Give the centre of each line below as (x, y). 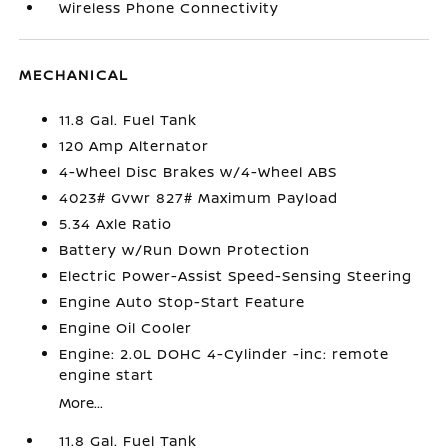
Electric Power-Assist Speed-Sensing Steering (236, 275)
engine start (107, 374)
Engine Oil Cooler (126, 327)
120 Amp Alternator (134, 145)
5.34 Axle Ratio (116, 223)
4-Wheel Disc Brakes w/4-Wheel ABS (198, 171)
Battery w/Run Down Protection (185, 249)
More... (81, 402)
